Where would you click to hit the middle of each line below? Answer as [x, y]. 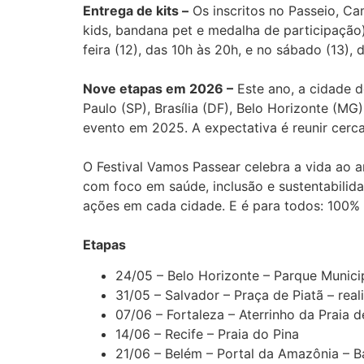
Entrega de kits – [136, 10]
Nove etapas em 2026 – [158, 88]
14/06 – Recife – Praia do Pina [207, 334]
